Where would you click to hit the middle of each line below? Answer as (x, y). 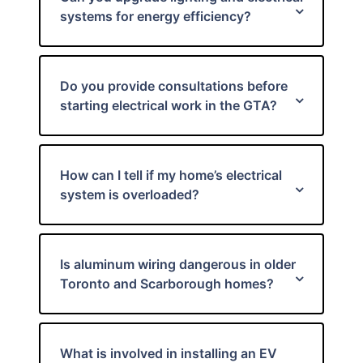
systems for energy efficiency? (156, 16)
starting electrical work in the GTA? (169, 105)
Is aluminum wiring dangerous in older (178, 264)
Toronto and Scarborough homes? (167, 284)
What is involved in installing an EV (169, 353)
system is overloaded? (130, 194)
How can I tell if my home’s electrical (171, 175)
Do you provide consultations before (174, 86)
